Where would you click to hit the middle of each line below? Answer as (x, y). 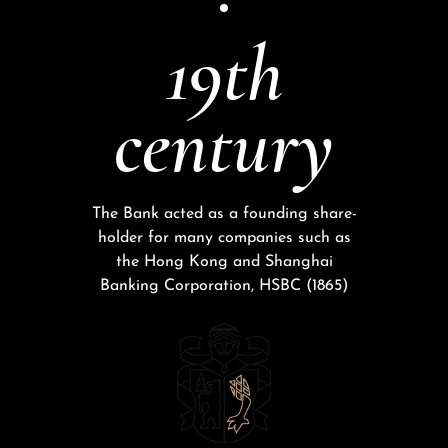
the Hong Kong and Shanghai (224, 262)
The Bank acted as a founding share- (224, 214)
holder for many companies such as (224, 238)
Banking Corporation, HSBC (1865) (224, 286)
